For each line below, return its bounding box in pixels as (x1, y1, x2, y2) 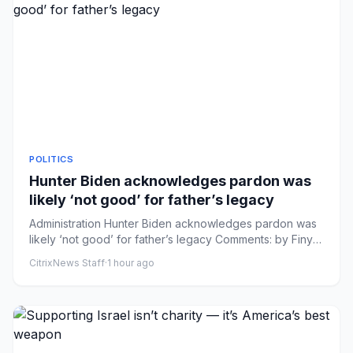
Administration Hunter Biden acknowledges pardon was (29, 217, 317, 230)
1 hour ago (107, 257, 154, 269)
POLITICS (29, 154, 74, 165)
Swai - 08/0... (29, 248, 97, 262)
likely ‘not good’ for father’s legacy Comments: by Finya (29, 232, 319, 246)
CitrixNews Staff (29, 257, 105, 269)
